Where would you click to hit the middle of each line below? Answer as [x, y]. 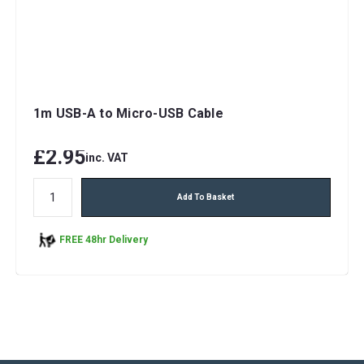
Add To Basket [206, 197]
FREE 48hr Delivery [104, 240]
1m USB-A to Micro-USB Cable [128, 113]
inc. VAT [107, 157]
